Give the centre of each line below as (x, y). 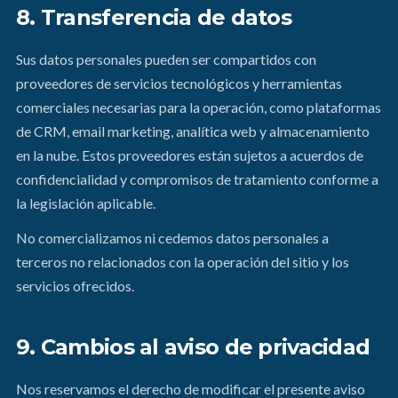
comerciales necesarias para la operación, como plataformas (199, 107)
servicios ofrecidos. (75, 286)
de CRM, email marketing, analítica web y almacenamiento (193, 131)
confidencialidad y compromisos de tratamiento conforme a (197, 179)
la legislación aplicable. (86, 203)
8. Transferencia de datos (154, 17)
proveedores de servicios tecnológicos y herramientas (179, 83)
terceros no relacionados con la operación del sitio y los (183, 262)
